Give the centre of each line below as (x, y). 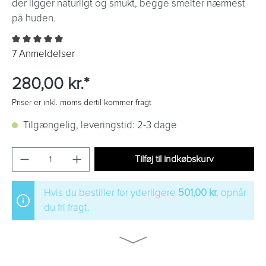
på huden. (34, 19)
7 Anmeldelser (43, 54)
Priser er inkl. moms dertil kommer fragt (82, 103)
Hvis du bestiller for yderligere (111, 193)
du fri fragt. (67, 208)
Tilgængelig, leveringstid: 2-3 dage (99, 126)
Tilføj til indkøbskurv (174, 159)
